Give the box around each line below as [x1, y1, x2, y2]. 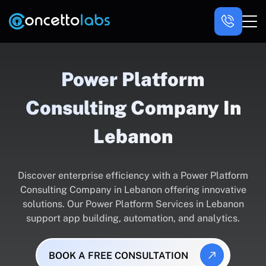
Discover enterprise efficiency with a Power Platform [18, 170, 248, 181]
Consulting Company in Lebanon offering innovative [20, 184, 246, 195]
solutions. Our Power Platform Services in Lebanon [22, 198, 244, 210]
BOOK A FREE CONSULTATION [48, 249, 188, 261]
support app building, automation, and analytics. [26, 213, 240, 224]
